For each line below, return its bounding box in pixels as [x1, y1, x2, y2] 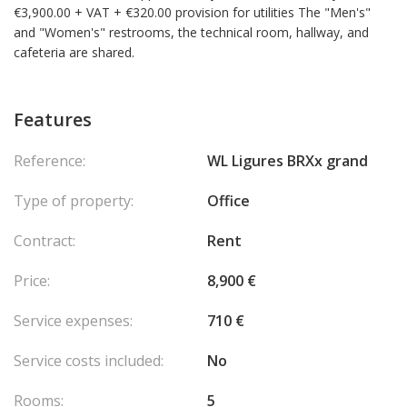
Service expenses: [14, 311, 133, 331]
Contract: [14, 231, 75, 251]
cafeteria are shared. [14, 44, 134, 61]
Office [207, 191, 250, 211]
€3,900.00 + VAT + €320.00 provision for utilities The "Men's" [14, 4, 371, 21]
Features [14, 107, 92, 132]
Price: [14, 271, 50, 291]
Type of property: [14, 191, 134, 211]
